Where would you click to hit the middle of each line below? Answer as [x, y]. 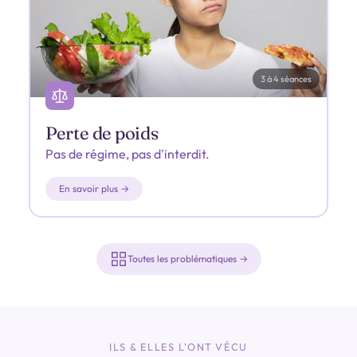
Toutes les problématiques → [187, 259]
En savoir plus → [94, 188]
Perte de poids [102, 133]
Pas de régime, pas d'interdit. [128, 153]
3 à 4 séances [286, 78]
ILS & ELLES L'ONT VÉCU [178, 347]
